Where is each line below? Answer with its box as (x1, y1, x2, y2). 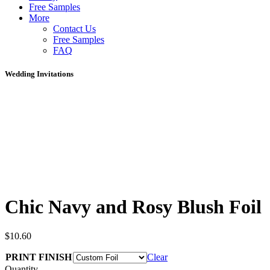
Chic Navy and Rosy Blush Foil (5, 195, 262, 218)
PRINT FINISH (5, 251, 72, 262)
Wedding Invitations (5, 69, 74, 79)
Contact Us (53, 23, 96, 34)
